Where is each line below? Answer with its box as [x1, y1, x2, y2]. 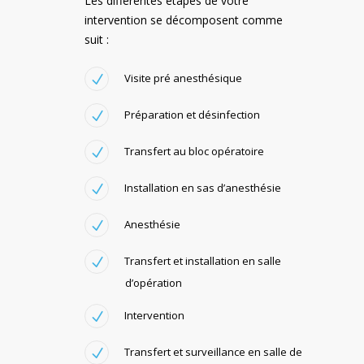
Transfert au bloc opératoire [124, 143, 264, 158]
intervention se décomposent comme [84, 11, 283, 28]
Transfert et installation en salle [124, 253, 281, 268]
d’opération [125, 275, 182, 290]
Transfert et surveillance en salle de [124, 344, 302, 359]
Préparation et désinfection [124, 106, 260, 122]
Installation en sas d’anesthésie [124, 180, 281, 195]
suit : [84, 31, 109, 47]
